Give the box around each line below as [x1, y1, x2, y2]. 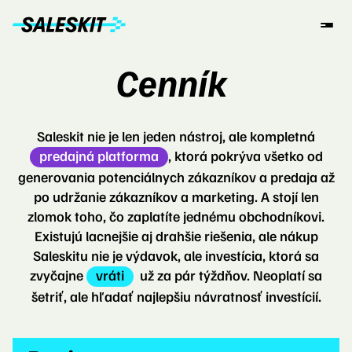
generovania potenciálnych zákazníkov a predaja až [17, 168, 335, 185]
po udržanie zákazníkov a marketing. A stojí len [33, 188, 319, 205]
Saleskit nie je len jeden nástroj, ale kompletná [37, 127, 315, 145]
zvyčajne [30, 266, 86, 284]
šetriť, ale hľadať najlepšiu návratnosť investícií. [31, 288, 321, 305]
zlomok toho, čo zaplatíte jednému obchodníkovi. [27, 207, 324, 225]
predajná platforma [38, 147, 159, 164]
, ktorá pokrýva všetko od [167, 147, 323, 164]
